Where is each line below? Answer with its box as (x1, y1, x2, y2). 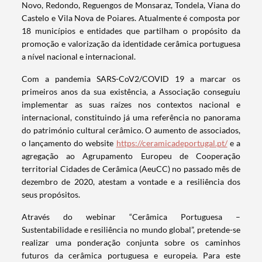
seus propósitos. (22, 189, 81, 200)
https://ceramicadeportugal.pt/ (116, 138, 227, 149)
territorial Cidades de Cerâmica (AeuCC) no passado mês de (22, 164, 240, 174)
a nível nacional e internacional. (22, 51, 136, 62)
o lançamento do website (22, 138, 116, 149)
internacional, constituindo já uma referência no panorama (22, 112, 240, 123)
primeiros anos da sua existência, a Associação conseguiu (22, 87, 240, 97)
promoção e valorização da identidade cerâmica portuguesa (22, 39, 240, 49)
